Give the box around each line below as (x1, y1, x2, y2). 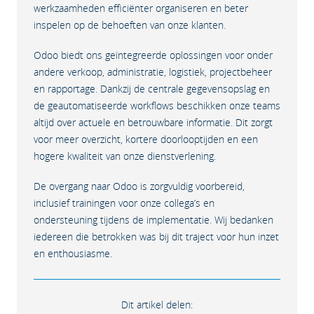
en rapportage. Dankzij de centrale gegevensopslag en (34, 82, 270, 95)
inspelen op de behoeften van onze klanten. (34, 18, 226, 32)
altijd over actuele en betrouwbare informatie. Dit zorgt (34, 116, 273, 129)
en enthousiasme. (34, 247, 112, 260)
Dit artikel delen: (121, 298, 193, 311)
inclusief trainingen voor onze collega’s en (34, 196, 214, 210)
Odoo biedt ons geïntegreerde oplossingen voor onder (34, 48, 273, 62)
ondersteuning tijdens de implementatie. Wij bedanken (34, 213, 273, 226)
